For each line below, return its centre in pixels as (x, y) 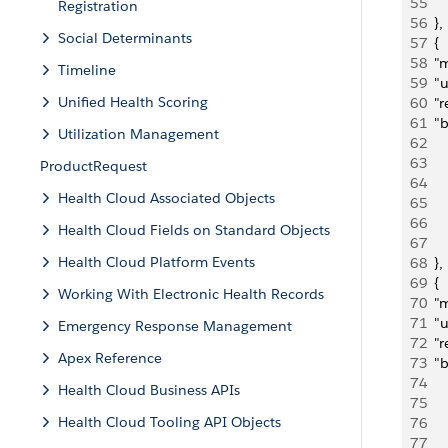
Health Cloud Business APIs (149, 390)
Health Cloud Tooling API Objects (169, 422)
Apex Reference (110, 358)
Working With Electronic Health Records (191, 294)
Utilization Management (138, 134)
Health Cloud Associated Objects (166, 198)
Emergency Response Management (175, 326)
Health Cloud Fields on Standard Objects (194, 230)
